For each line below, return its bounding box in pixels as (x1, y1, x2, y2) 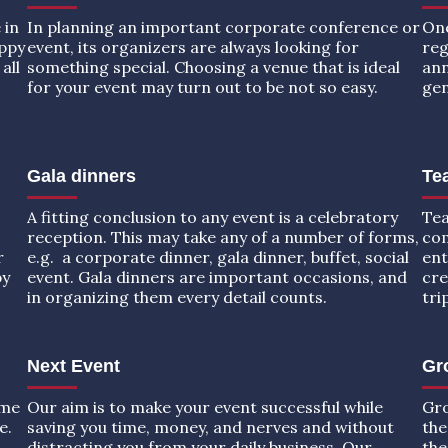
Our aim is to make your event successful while (26, 396, 383, 417)
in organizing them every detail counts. (26, 286, 327, 307)
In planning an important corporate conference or (26, 16, 420, 37)
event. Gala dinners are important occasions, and (26, 266, 407, 287)
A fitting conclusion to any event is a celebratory (26, 206, 398, 227)
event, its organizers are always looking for (26, 36, 359, 57)
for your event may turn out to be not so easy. (26, 76, 378, 97)
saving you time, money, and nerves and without (26, 416, 394, 437)
